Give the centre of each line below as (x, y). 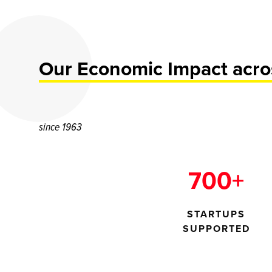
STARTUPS (216, 214)
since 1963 (60, 127)
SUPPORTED (216, 229)
